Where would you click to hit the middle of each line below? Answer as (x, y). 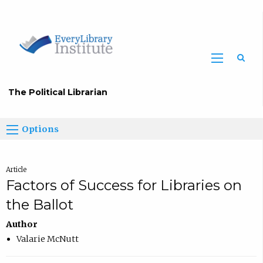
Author (21, 225)
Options (41, 129)
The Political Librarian (58, 92)
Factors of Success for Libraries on (124, 186)
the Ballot (39, 205)
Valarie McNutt (47, 239)
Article (16, 170)
